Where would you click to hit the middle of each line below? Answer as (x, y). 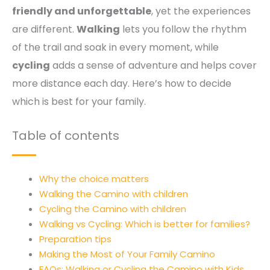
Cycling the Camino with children (113, 209)
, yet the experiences (201, 11)
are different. (44, 29)
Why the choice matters (94, 179)
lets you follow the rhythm (183, 29)
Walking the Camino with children (114, 194)
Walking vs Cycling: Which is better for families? (145, 224)
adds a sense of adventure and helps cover (153, 65)
